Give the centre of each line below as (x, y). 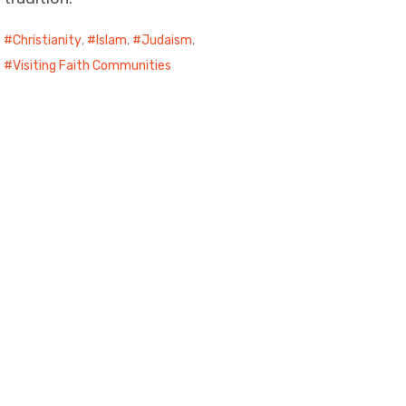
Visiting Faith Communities (92, 66)
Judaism (166, 40)
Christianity (47, 40)
